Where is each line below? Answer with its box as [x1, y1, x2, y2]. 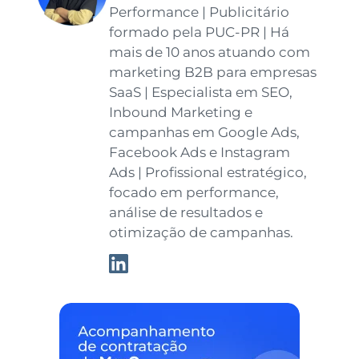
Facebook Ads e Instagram [109, 144, 291, 161]
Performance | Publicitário [109, 4, 290, 21]
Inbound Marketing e [109, 104, 253, 121]
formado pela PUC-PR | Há [109, 24, 290, 41]
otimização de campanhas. [109, 224, 294, 241]
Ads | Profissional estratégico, [109, 164, 308, 181]
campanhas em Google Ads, [109, 124, 301, 141]
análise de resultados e [109, 204, 264, 221]
